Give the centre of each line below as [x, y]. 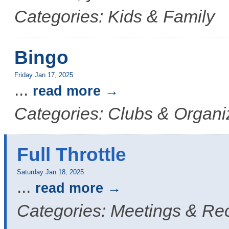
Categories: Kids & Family [114, 17]
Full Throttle [72, 155]
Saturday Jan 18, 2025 [50, 172]
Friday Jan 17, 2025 [44, 75]
